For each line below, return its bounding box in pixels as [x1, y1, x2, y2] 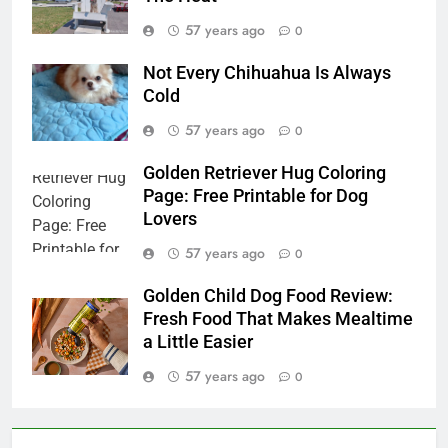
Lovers [143, 209, 197, 230]
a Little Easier [143, 332, 253, 353]
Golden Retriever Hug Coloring [143, 163, 386, 184]
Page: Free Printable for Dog [143, 186, 368, 207]
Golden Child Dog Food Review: [143, 286, 393, 307]
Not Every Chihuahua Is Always [143, 63, 391, 84]
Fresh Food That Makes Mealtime [143, 309, 413, 330]
